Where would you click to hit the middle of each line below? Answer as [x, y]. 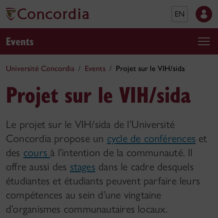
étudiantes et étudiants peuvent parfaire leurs [103, 181]
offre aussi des [38, 167]
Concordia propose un [56, 138]
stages [82, 167]
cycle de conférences [151, 138]
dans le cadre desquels [144, 167]
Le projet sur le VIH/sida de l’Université [91, 124]
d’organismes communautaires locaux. [87, 209]
